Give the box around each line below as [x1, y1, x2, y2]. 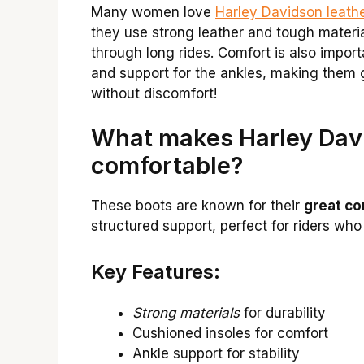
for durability [240, 304, 326, 321]
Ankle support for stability [132, 344, 300, 362]
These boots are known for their [91, 197, 304, 214]
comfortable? [91, 151, 243, 180]
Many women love [91, 3, 215, 20]
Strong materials [132, 304, 240, 321]
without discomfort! [91, 84, 217, 102]
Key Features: [91, 259, 220, 284]
